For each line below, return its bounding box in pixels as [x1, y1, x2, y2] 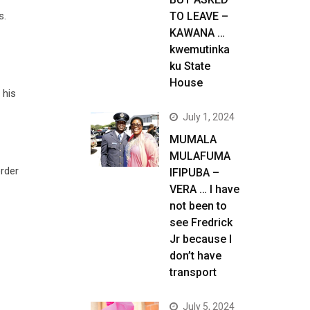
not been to [170, 199, 227, 212]
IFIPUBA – [170, 166, 219, 179]
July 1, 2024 [183, 111, 235, 122]
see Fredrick [170, 216, 232, 229]
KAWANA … [170, 26, 225, 39]
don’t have [170, 249, 221, 262]
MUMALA [170, 133, 217, 146]
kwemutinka [170, 43, 230, 56]
